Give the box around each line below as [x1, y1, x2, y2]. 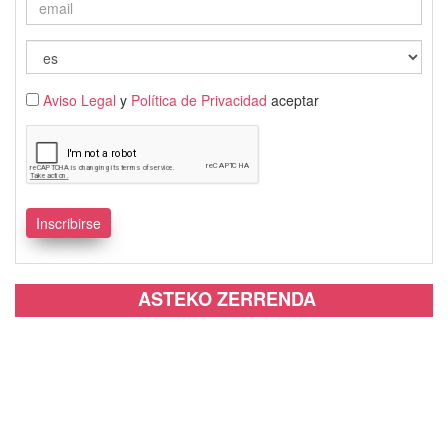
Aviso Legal [43, 89, 116, 110]
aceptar [267, 89, 319, 110]
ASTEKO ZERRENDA [137, 285, 316, 312]
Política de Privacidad [131, 89, 267, 110]
